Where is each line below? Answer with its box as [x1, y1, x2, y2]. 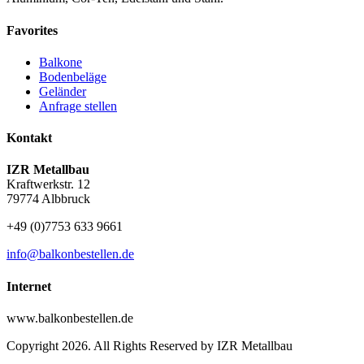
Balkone [39, 54, 82, 69]
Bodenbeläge [39, 69, 106, 84]
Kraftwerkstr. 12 [6, 177, 90, 192]
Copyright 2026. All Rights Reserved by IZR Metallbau [6, 338, 292, 353]
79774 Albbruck [6, 192, 90, 206]
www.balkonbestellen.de [6, 310, 133, 325]
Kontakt [6, 131, 52, 145]
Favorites [6, 23, 58, 37]
